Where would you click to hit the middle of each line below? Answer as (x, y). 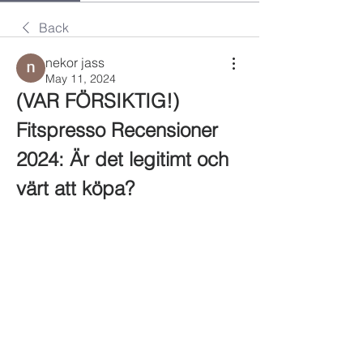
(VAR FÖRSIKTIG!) (98, 101)
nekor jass (75, 62)
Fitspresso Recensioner (117, 130)
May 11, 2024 (81, 79)
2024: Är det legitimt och (122, 159)
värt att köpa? (75, 188)
